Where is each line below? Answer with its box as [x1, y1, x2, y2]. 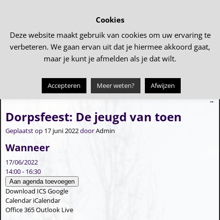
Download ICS [5, 186, 46, 195]
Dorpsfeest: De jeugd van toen [5, 109, 182, 125]
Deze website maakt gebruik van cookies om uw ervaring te [9, 30, 211, 40]
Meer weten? [97, 81, 135, 90]
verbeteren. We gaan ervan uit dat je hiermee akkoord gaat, [10, 42, 210, 52]
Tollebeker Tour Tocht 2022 [11, 88, 91, 96]
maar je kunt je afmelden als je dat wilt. [44, 54, 176, 64]
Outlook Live [35, 205, 73, 214]
